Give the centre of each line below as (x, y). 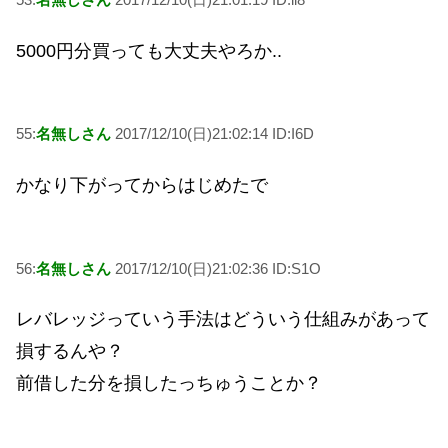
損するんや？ (70, 351)
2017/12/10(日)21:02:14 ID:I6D (212, 134)
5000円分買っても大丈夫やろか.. (149, 50)
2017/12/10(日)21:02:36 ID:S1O (216, 268)
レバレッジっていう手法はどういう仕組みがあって (223, 319)
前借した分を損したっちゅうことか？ (169, 383)
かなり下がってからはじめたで (142, 184)
